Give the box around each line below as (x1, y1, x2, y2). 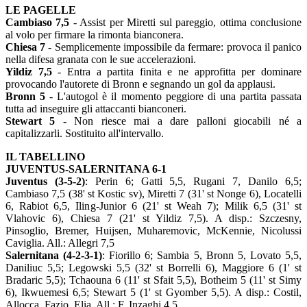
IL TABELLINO (5, 151, 85, 162)
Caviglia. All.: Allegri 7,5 (5, 237, 114, 249)
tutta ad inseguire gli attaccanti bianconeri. (5, 103, 186, 114)
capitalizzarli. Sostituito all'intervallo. (5, 127, 164, 139)
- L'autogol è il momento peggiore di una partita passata (45, 90, 302, 102)
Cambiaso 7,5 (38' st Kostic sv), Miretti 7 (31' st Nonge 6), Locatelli (5, 188, 302, 199)
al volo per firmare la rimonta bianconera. (5, 29, 184, 40)
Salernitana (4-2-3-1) (5, 249, 103, 261)
